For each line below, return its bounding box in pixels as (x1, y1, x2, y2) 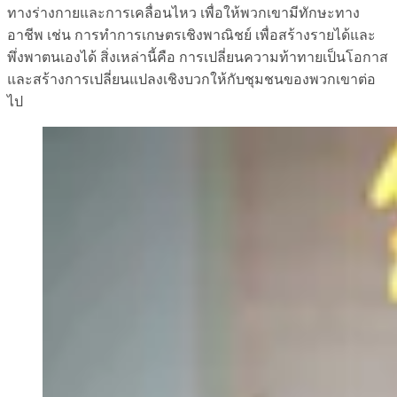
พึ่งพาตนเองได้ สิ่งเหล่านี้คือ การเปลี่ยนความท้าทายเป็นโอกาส (7, 49, 388, 65)
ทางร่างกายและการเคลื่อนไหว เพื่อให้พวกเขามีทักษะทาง (7, 4, 360, 20)
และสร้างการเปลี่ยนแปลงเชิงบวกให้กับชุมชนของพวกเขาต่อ (7, 71, 376, 87)
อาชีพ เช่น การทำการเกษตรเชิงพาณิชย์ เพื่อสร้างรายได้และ (7, 27, 376, 43)
